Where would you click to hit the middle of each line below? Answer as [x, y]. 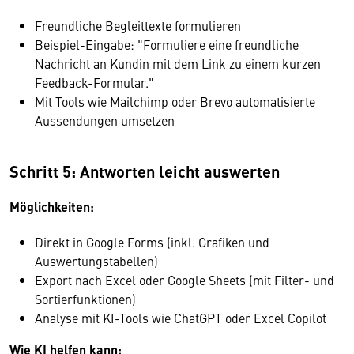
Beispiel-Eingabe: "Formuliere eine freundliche [167, 44]
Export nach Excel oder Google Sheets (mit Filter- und [185, 280]
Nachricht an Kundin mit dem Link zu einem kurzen [178, 63]
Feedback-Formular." [94, 82]
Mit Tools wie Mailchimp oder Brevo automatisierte [175, 101]
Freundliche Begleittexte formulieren [138, 25]
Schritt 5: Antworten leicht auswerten [145, 171]
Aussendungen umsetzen [105, 120]
